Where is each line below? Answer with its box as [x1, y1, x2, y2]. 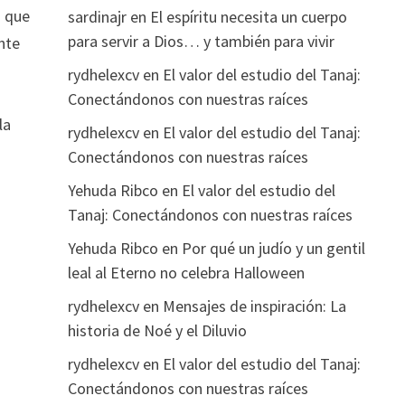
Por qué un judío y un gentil [181, 237, 365, 259]
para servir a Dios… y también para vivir [67, 30, 334, 52]
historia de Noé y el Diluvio [67, 319, 247, 341]
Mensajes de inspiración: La [162, 295, 346, 316]
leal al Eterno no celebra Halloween [67, 261, 305, 283]
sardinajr [67, 5, 127, 27]
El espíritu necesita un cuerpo [149, 5, 347, 27]
